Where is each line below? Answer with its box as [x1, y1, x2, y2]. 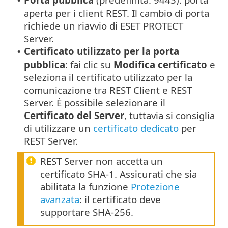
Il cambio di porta [132, 6, 209, 19]
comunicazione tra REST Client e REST [24, 83, 192, 96]
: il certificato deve [79, 192, 161, 206]
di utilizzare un [24, 121, 93, 134]
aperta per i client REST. [24, 6, 132, 19]
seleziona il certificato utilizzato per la [24, 70, 192, 83]
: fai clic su [65, 58, 113, 71]
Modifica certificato [113, 58, 207, 71]
